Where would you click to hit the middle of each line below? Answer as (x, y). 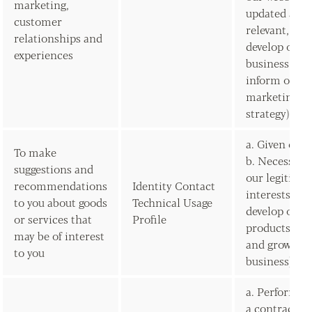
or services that (53, 219)
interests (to (276, 194)
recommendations (61, 186)
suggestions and (54, 169)
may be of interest (59, 236)
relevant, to (274, 30)
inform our (273, 80)
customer (38, 21)
